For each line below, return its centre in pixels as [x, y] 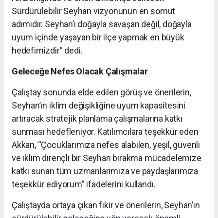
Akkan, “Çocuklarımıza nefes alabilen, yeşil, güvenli [106, 145]
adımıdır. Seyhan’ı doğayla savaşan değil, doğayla [102, 24]
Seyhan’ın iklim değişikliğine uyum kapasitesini [99, 105]
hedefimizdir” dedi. [47, 50]
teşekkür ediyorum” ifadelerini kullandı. [84, 184]
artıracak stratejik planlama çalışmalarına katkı [97, 118]
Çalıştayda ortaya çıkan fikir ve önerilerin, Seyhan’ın [106, 205]
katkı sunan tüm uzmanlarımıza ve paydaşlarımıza [105, 171]
